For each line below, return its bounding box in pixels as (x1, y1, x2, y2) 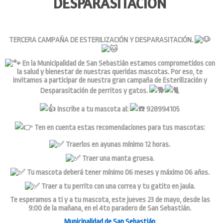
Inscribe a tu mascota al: (56, 105, 130, 114)
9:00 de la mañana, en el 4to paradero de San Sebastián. (28, 204, 192, 213)
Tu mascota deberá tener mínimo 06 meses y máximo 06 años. (25, 168, 210, 177)
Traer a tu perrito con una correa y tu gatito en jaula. (39, 182, 195, 191)
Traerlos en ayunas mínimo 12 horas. (64, 140, 171, 149)
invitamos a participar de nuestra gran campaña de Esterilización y (12, 76, 207, 85)
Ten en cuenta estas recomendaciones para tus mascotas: (32, 123, 205, 132)
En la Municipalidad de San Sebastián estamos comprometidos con (20, 59, 215, 68)
